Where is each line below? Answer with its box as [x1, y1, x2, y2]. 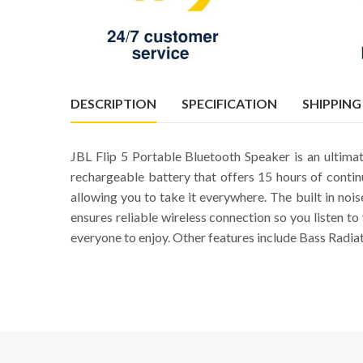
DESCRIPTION [70, 95, 156, 111]
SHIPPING [302, 95, 361, 111]
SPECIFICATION [181, 95, 277, 111]
